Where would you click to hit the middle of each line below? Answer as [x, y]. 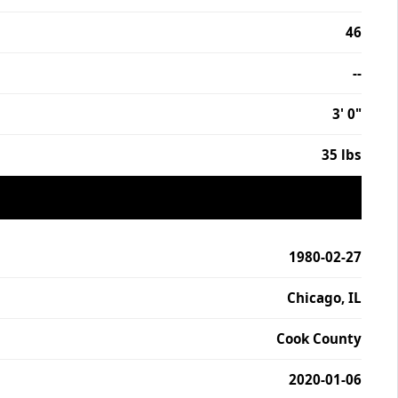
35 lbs [342, 155]
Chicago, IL [324, 298]
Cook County [319, 338]
